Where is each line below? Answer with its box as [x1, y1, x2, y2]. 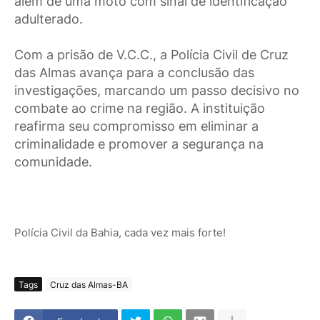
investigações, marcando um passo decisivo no [14, 83, 299, 99]
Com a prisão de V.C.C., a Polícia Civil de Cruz [14, 47, 289, 63]
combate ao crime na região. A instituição [14, 101, 265, 116]
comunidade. [14, 154, 96, 170]
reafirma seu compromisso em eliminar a [14, 119, 259, 134]
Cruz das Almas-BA [50, 279, 128, 290]
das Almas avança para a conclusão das [14, 65, 254, 81]
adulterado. [14, 11, 83, 27]
